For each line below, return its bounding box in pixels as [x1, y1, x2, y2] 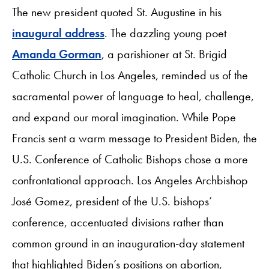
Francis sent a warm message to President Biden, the [12, 130, 257, 146]
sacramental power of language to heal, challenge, [12, 88, 254, 104]
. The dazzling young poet [104, 25, 226, 41]
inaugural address [12, 25, 104, 41]
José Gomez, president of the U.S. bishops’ [12, 193, 212, 209]
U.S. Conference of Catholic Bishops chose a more [12, 151, 248, 167]
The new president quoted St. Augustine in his [12, 4, 222, 20]
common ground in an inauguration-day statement [12, 235, 244, 251]
